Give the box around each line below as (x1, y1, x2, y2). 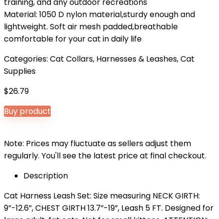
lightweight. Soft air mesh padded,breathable (4, 21, 178, 32)
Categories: (4, 53, 50, 65)
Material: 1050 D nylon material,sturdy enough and (4, 9, 195, 20)
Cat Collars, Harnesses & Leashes (50, 53, 177, 65)
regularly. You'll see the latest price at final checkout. (4, 150, 206, 161)
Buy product (4, 106, 51, 117)
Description (23, 170, 68, 181)
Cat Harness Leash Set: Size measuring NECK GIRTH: (4, 190, 200, 201)
